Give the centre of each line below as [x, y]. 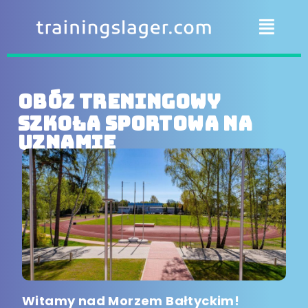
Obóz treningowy [119, 102]
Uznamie [67, 143]
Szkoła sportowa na [135, 124]
